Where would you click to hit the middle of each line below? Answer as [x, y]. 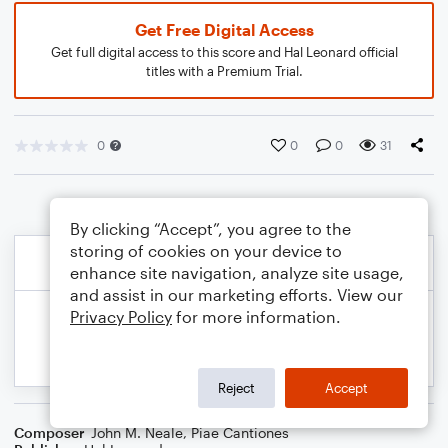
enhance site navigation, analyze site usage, [237, 272]
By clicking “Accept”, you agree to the [210, 228]
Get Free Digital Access [224, 29]
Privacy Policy [121, 316]
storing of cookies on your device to [206, 250]
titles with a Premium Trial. [224, 71]
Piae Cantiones [240, 432]
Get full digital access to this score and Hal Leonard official [224, 52]
